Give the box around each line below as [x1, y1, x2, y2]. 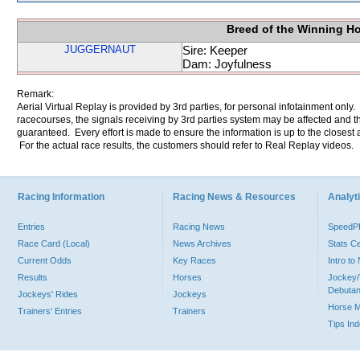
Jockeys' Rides [18, 289, 78, 299]
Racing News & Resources [173, 191, 296, 202]
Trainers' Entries [18, 306, 82, 316]
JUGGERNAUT [63, 43, 136, 55]
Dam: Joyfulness [182, 57, 272, 71]
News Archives [173, 239, 231, 248]
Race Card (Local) [18, 239, 90, 248]
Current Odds [18, 256, 72, 265]
